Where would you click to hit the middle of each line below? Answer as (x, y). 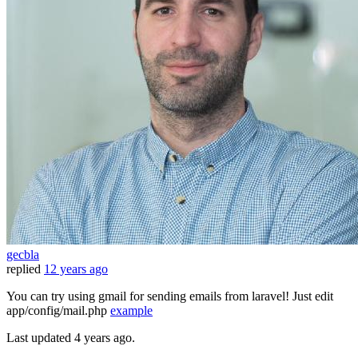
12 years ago (76, 269)
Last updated (40, 338)
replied (24, 269)
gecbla (23, 255)
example (131, 311)
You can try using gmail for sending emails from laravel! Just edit (170, 296)
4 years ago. (105, 338)
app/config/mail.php (58, 311)
